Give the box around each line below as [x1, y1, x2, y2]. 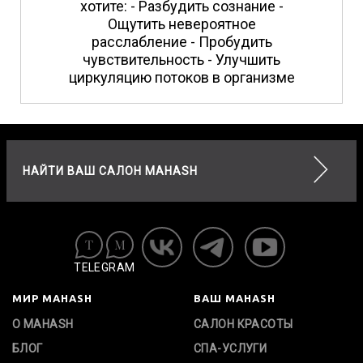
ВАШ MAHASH [194, 293, 275, 305]
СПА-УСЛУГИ [194, 342, 267, 356]
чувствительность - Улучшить [83, 51, 280, 69]
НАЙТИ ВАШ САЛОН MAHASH [23, 164, 198, 178]
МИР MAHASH [12, 293, 92, 305]
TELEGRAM [74, 261, 135, 275]
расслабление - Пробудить [91, 33, 272, 51]
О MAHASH [12, 318, 74, 331]
